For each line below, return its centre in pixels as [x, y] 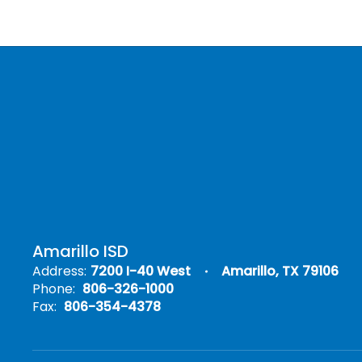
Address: [59, 271]
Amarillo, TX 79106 [280, 271]
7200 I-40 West [141, 271]
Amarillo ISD [80, 251]
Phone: [54, 289]
